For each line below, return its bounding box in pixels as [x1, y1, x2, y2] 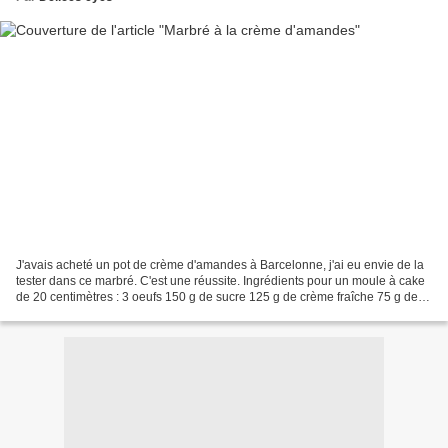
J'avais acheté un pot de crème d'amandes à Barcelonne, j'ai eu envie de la [16, 257, 424, 272]
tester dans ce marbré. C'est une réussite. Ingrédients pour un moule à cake [16, 273, 425, 288]
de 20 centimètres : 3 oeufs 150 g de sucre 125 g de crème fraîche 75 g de [16, 289, 418, 304]
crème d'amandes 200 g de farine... [16, 305, 207, 320]
